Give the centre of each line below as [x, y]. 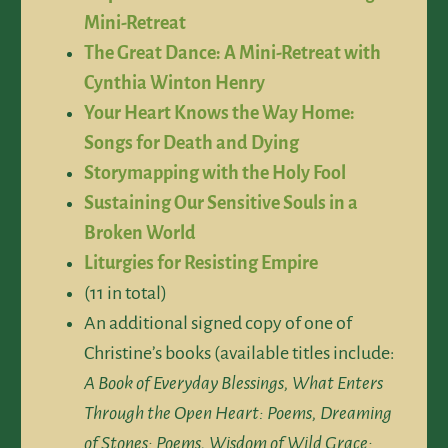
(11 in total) [125, 292]
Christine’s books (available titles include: [239, 352]
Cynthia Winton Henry [174, 82]
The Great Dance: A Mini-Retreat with [232, 52]
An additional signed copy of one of [218, 322]
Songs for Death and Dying [191, 142]
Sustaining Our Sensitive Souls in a [221, 202]
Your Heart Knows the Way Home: [219, 112]
